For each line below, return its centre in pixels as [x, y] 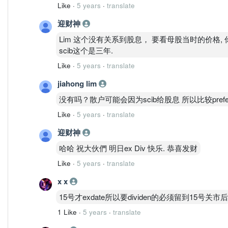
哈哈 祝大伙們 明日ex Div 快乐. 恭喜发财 [128, 148]
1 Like [67, 212]
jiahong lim [78, 83]
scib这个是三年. [86, 50]
